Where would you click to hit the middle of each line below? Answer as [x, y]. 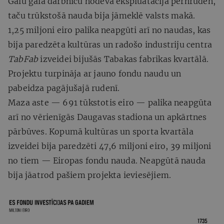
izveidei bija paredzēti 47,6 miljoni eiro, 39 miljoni [110, 146]
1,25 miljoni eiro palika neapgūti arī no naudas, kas [109, 30]
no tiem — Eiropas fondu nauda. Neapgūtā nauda [107, 160]
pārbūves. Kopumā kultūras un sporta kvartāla [101, 131]
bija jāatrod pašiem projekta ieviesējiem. [90, 175]
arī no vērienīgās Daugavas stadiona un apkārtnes [107, 117]
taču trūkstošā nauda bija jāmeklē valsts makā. [102, 15]
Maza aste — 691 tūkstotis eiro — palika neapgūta [110, 102]
